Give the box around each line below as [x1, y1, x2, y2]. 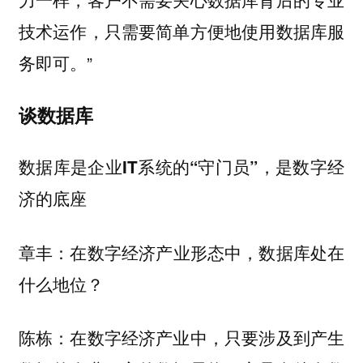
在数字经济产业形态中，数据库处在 [70, 239, 345, 264]
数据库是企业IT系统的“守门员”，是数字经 [18, 155, 345, 179]
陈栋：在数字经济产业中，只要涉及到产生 [18, 326, 345, 350]
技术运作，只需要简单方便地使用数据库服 [18, 19, 345, 44]
